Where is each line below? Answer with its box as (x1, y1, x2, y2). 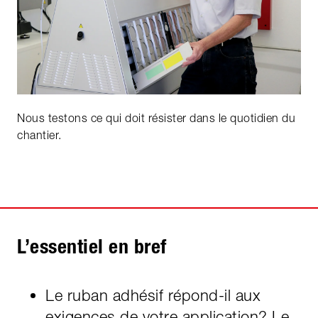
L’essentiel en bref (17, 234, 167, 258)
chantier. (17, 128, 62, 141)
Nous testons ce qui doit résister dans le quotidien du (17, 111, 295, 124)
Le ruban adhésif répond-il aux (45, 285, 261, 305)
